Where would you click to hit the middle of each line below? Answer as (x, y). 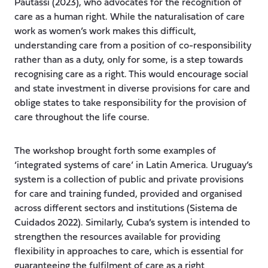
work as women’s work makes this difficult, (105, 31)
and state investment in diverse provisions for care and (132, 89)
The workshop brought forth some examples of (115, 151)
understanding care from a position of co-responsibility (133, 46)
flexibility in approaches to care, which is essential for (129, 252)
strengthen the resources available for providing (117, 237)
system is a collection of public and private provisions (129, 180)
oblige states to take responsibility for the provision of (130, 103)
